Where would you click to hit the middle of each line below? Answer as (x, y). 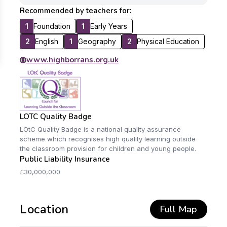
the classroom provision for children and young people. (108, 148)
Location (44, 209)
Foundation (52, 26)
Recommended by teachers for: (75, 11)
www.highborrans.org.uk (72, 60)
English (47, 41)
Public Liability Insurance (65, 159)
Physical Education (168, 41)
